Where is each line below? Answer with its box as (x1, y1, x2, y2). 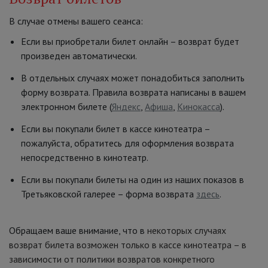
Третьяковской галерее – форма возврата (21, 188, 196, 200)
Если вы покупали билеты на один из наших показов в (21, 173, 244, 185)
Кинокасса (177, 100, 220, 112)
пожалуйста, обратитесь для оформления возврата (21, 137, 234, 149)
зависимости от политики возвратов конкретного (9, 253, 215, 265)
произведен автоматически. (21, 50, 139, 62)
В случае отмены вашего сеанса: (9, 15, 143, 27)
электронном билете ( (21, 100, 112, 112)
